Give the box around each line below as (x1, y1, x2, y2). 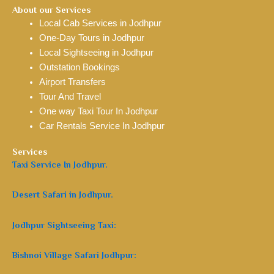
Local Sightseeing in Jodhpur (39, 48, 154, 57)
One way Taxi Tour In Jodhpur (39, 106, 158, 116)
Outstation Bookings (39, 62, 122, 72)
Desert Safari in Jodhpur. (12, 190, 113, 200)
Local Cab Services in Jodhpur (39, 18, 161, 28)
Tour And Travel (39, 92, 103, 102)
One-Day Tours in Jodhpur (39, 33, 144, 43)
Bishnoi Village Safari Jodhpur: (12, 250, 136, 261)
